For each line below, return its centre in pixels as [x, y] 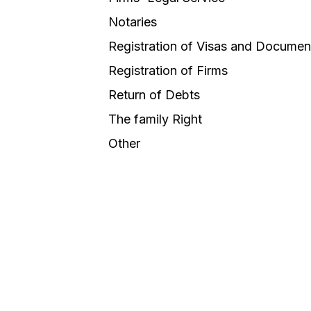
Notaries [133, 22]
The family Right [155, 119]
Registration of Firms [168, 70]
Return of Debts [154, 95]
